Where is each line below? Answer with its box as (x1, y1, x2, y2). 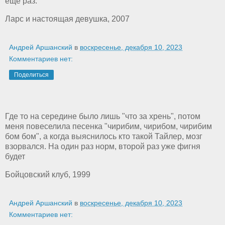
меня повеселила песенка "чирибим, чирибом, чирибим (5, 122, 212, 131)
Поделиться (14, 71, 49, 78)
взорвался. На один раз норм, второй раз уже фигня (5, 142, 200, 151)
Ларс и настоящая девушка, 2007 (5, 14, 130, 23)
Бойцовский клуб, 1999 (5, 170, 90, 179)
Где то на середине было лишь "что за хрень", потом (5, 111, 200, 121)
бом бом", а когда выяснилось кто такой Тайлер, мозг (5, 132, 202, 141)
